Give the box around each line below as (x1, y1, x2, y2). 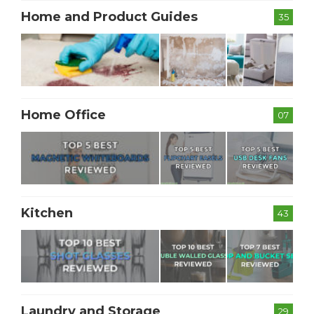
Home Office (21, 107, 106, 123)
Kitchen (21, 205, 73, 221)
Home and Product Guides (21, 9, 198, 25)
